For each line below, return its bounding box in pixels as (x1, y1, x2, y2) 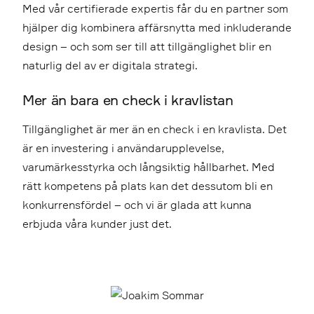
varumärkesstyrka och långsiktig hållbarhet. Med (22, 159, 275, 174)
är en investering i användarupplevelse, (22, 140, 224, 155)
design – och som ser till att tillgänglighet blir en (22, 39, 271, 53)
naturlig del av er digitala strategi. (22, 57, 198, 72)
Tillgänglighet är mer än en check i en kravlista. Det (22, 121, 287, 136)
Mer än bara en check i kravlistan (22, 90, 233, 109)
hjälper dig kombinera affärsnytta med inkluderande (22, 20, 292, 34)
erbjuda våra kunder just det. (22, 216, 172, 231)
